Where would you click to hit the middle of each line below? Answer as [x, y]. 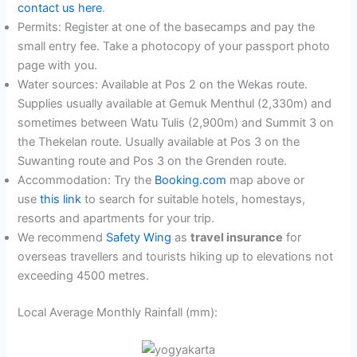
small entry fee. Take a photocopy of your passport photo [174, 46]
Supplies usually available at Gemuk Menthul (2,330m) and [175, 103]
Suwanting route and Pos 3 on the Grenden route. [153, 161]
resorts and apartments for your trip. [116, 218]
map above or [266, 180]
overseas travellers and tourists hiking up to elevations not [176, 256]
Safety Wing [139, 237]
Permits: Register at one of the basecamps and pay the [167, 27]
